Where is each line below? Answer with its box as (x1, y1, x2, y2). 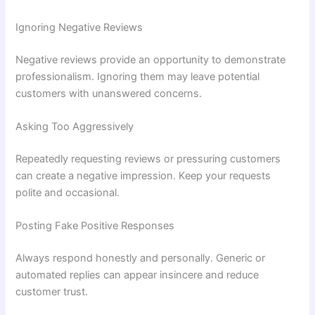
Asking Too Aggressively (15, 120, 134, 134)
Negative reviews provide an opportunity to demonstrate (15, 53, 286, 66)
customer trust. (15, 285, 89, 299)
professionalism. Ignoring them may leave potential (15, 70, 260, 83)
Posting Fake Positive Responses (15, 219, 175, 233)
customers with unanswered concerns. (15, 86, 202, 100)
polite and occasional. (15, 186, 120, 199)
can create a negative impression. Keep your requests (15, 169, 271, 182)
